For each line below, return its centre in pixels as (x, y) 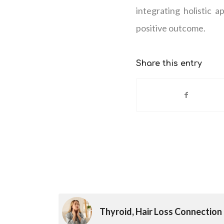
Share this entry (169, 64)
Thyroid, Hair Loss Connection (161, 212)
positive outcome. (171, 28)
